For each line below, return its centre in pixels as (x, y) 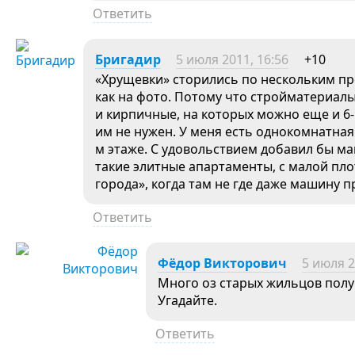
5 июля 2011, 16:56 (232, 59)
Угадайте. (187, 300)
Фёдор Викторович (222, 263)
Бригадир (128, 59)
